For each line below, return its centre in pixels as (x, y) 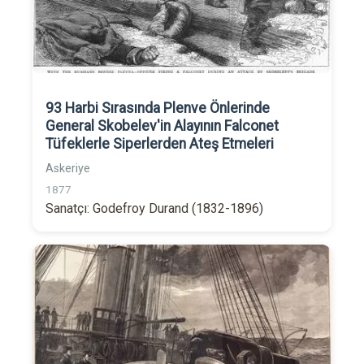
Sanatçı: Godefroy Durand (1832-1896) (154, 209)
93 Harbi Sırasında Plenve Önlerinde (158, 108)
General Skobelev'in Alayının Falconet (162, 126)
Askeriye (68, 169)
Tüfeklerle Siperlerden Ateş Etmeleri (160, 144)
